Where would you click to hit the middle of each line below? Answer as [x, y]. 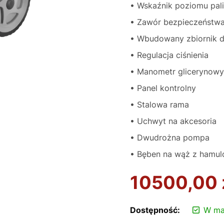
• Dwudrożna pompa [170, 137]
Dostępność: [155, 210]
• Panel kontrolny [163, 88]
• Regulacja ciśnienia [169, 55]
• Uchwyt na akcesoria [173, 121]
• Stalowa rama [159, 104]
